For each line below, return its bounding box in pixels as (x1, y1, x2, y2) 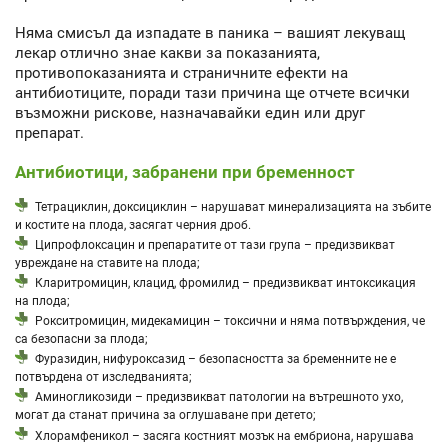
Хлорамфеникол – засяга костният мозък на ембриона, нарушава (35, 427, 415, 443)
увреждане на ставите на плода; (15, 254, 200, 270)
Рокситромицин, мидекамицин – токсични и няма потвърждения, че (35, 313, 426, 329)
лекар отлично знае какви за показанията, (15, 43, 320, 62)
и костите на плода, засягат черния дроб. (15, 216, 251, 232)
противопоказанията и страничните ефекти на (15, 63, 348, 82)
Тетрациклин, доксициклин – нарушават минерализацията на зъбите (35, 199, 432, 215)
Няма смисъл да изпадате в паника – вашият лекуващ (15, 23, 405, 42)
